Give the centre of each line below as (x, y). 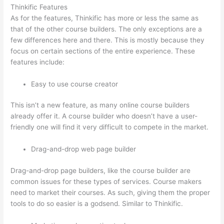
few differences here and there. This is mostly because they (108, 40)
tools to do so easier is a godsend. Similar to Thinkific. (97, 203)
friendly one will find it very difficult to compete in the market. (110, 127)
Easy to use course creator (75, 84)
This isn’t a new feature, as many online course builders (100, 105)
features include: (38, 62)
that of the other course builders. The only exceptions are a (106, 29)
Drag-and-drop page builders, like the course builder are (101, 170)
